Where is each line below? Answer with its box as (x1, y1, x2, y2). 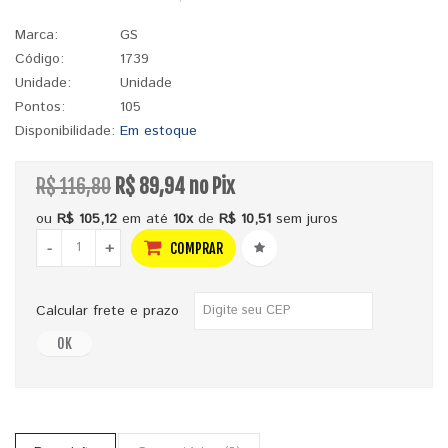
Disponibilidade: (15, 120, 115, 141)
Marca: (15, 24, 58, 45)
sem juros (271, 208, 338, 229)
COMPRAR (167, 239, 223, 257)
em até (117, 208, 173, 229)
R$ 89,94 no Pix (115, 173, 235, 199)
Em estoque (120, 120, 197, 141)
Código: (15, 48, 64, 69)
